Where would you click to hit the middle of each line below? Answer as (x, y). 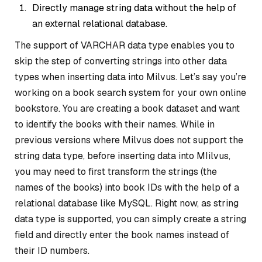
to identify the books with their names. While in (115, 125)
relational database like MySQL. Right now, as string (127, 204)
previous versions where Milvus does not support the (129, 140)
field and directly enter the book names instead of (122, 235)
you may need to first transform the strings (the (116, 172)
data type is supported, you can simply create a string (130, 219)
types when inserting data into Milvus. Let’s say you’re (130, 77)
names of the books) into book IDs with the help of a (127, 188)
